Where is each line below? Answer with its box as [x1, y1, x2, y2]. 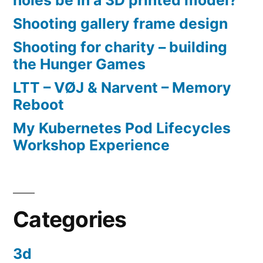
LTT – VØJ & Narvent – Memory [13, 79, 231, 97]
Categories [13, 206, 127, 233]
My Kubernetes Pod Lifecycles [13, 119, 231, 137]
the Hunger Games [13, 55, 146, 73]
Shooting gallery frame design [13, 15, 228, 33]
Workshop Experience [13, 136, 170, 154]
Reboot [13, 96, 64, 114]
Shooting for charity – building [13, 38, 227, 56]
